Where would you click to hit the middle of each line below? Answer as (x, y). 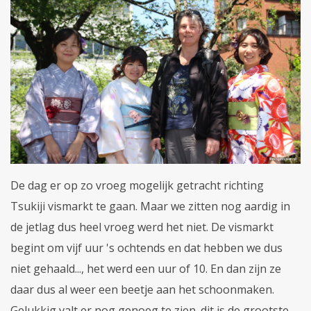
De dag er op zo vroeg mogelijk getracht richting (137, 185)
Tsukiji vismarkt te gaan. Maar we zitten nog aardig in (150, 206)
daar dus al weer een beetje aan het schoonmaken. (142, 289)
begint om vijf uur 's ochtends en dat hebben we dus (146, 247)
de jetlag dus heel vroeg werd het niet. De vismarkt (142, 227)
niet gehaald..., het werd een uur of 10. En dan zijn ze (146, 268)
